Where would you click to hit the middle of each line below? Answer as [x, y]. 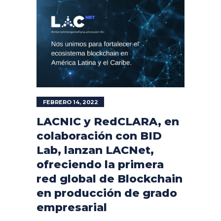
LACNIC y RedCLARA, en [108, 122]
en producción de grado [107, 193]
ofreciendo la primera [100, 165]
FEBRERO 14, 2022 [71, 102]
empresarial [72, 207]
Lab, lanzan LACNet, [95, 150]
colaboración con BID [99, 136]
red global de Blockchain [110, 179]
